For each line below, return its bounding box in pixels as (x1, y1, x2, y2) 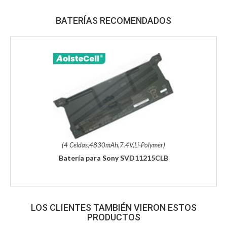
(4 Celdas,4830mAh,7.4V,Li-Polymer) (62, 140, 165, 149)
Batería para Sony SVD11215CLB (59, 153, 168, 162)
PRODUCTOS (87, 211, 140, 222)
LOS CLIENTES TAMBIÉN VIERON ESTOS (30, 202, 197, 213)
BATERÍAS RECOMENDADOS (56, 15, 171, 26)
